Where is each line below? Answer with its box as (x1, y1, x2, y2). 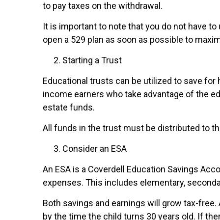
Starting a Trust (62, 55, 122, 65)
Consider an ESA (62, 143, 127, 154)
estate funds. (43, 102, 95, 112)
